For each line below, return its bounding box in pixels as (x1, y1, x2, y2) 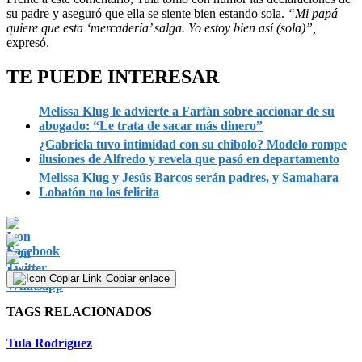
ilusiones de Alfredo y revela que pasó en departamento (39, 151, 339, 166)
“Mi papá (288, 6, 338, 20)
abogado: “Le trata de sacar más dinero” (39, 118, 263, 133)
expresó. (6, 35, 49, 49)
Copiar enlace (106, 271, 170, 284)
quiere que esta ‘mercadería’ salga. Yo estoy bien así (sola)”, (6, 20, 316, 35)
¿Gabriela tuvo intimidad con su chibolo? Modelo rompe (39, 137, 347, 151)
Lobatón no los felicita (39, 184, 159, 199)
